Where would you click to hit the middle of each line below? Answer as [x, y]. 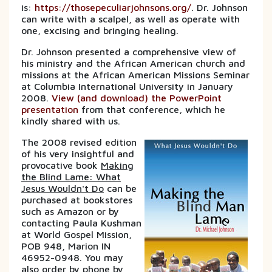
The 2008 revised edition [79, 142]
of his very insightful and [78, 153]
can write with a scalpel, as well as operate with [131, 19]
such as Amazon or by [70, 211]
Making [117, 165]
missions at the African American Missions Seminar [135, 74]
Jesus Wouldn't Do [63, 188]
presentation [50, 109]
